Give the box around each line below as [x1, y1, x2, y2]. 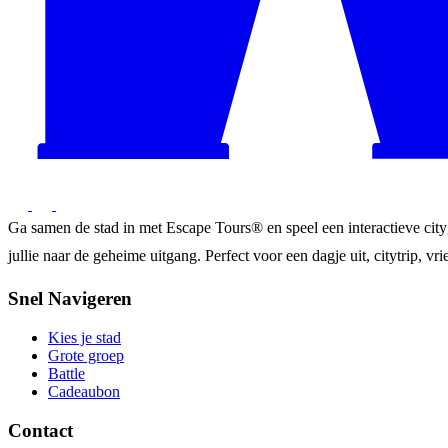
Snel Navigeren [8, 288, 132, 310]
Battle [48, 364, 85, 382]
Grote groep [48, 346, 124, 364]
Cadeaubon [48, 382, 120, 400]
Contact [8, 419, 73, 441]
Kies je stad [48, 328, 121, 346]
